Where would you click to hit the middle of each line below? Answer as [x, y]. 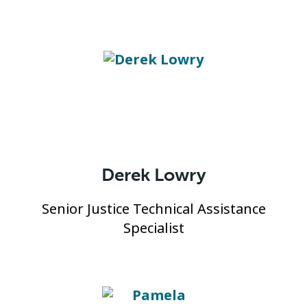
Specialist [153, 229]
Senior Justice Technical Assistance [153, 209]
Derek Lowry [153, 175]
